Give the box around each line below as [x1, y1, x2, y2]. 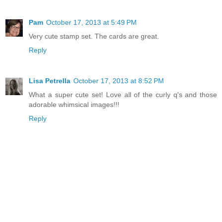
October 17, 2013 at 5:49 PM [46, 18, 137, 26]
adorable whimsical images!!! [29, 100, 119, 109]
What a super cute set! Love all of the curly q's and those [29, 90, 217, 99]
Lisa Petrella [29, 76, 70, 85]
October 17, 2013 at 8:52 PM [73, 76, 164, 85]
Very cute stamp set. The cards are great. [29, 32, 159, 40]
